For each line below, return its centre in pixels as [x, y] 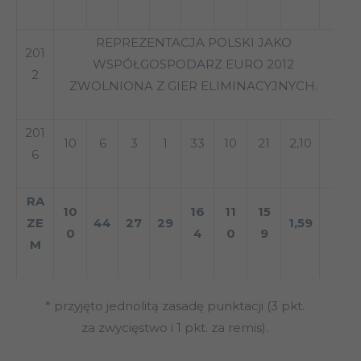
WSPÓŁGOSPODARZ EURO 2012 [193, 64]
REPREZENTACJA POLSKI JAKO [193, 43]
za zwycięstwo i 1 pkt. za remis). [174, 328]
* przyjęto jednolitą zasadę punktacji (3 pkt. [174, 306]
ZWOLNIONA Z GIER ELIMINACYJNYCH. [193, 86]
